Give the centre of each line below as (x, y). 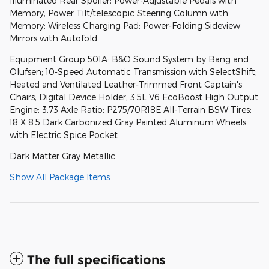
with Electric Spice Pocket (64, 135)
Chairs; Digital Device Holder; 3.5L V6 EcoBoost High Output (134, 97)
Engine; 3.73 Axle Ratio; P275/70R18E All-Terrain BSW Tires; (131, 110)
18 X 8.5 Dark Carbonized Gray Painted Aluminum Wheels (128, 122)
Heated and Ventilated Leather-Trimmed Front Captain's (126, 85)
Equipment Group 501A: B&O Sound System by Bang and (129, 59)
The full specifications (96, 260)
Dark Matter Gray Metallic (62, 156)
